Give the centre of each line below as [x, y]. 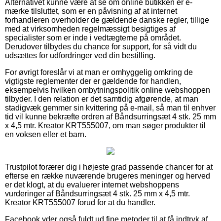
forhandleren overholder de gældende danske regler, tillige [107, 20]
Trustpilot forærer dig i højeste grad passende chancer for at [109, 167]
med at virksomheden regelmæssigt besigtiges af [90, 29]
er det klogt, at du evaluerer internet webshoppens [92, 184]
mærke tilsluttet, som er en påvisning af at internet [91, 11]
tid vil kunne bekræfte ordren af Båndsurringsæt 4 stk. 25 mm [110, 116]
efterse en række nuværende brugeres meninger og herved [108, 176]
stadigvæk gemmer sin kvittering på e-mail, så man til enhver [110, 108]
